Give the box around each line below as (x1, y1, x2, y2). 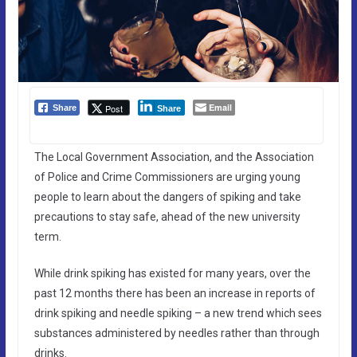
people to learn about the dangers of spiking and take (33, 190, 301, 203)
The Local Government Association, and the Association (33, 150, 314, 163)
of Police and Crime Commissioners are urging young (33, 170, 300, 183)
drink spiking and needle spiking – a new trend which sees (33, 306, 322, 320)
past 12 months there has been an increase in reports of (33, 286, 316, 300)
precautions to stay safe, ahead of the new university (33, 210, 300, 223)
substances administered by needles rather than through (33, 326, 320, 339)
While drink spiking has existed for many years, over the (33, 266, 311, 280)
